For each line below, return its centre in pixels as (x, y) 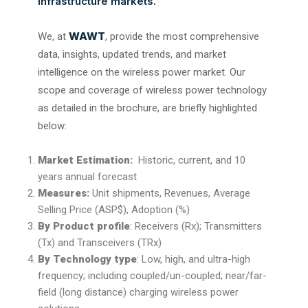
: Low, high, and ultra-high (194, 259)
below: (52, 125)
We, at (53, 36)
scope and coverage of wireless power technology (152, 90)
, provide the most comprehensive (182, 36)
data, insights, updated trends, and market (132, 54)
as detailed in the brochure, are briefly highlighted (147, 108)
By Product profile (84, 226)
